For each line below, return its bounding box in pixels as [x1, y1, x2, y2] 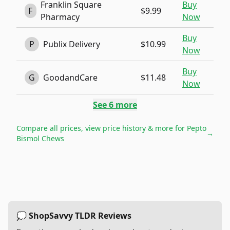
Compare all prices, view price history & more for [16, 123, 187, 133]
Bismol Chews [16, 133, 64, 143]
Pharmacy [40, 11, 80, 23]
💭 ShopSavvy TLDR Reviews [16, 210, 131, 221]
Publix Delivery [43, 39, 100, 50]
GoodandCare [43, 72, 98, 83]
